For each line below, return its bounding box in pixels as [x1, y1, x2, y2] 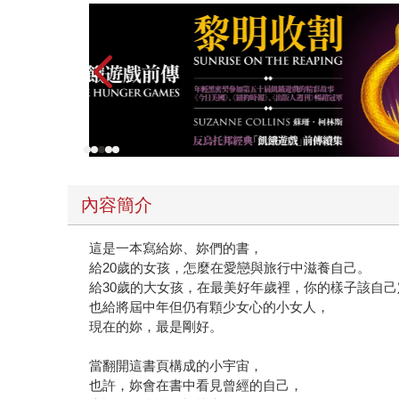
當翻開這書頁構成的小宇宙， [89, 358, 264, 374]
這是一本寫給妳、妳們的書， [89, 240, 264, 256]
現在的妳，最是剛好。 [89, 319, 224, 335]
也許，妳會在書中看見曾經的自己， [89, 378, 304, 394]
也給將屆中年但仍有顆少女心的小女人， [89, 299, 330, 315]
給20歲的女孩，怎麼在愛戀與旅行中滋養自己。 [89, 260, 371, 276]
